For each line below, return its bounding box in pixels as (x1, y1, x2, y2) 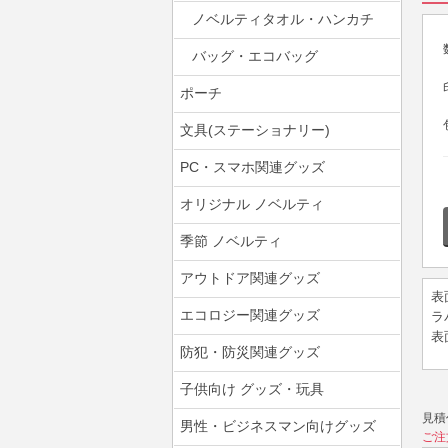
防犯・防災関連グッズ (180, 344, 320, 360)
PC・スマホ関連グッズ (180, 159, 325, 175)
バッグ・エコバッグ (192, 48, 318, 64)
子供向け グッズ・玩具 (180, 381, 324, 397)
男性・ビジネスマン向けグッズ (180, 418, 376, 434)
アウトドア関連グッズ (180, 270, 320, 286)
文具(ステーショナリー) (180, 122, 330, 138)
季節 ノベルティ (180, 233, 282, 249)
